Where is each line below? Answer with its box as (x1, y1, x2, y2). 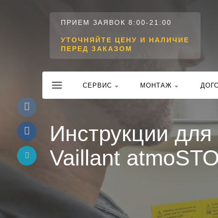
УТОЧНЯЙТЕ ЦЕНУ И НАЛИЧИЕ (61, 36, 189, 44)
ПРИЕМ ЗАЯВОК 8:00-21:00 (61, 18, 172, 26)
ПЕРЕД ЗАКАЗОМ (61, 45, 132, 53)
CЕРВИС (82, 82, 112, 89)
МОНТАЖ (140, 82, 172, 89)
